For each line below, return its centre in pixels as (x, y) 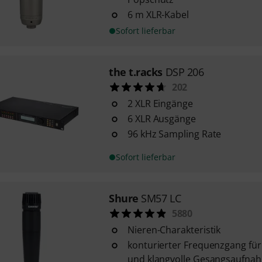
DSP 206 (185, 72)
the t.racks (136, 72)
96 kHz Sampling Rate (174, 134)
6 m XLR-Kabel (158, 15)
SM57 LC (161, 198)
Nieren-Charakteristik (174, 230)
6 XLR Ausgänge (161, 119)
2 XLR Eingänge (160, 104)
